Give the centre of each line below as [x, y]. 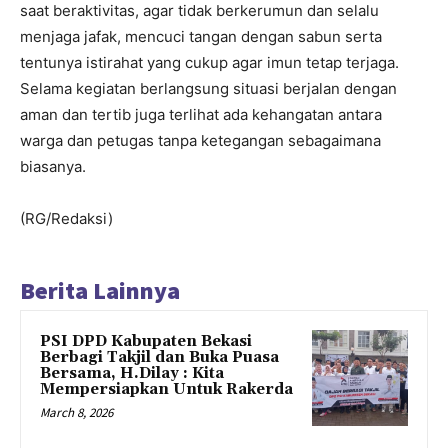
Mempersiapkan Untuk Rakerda [166, 390]
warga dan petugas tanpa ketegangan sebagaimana [200, 141]
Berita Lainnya [100, 291]
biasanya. [53, 167]
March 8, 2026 [76, 413]
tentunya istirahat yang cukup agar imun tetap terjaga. [209, 63]
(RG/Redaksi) [66, 219]
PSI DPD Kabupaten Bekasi [146, 342]
